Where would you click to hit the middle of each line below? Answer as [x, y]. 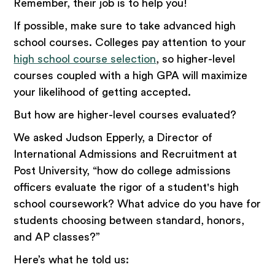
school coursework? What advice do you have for [137, 203]
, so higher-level [196, 59]
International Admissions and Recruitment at [126, 154]
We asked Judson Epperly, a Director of [113, 137]
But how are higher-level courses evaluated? [127, 114]
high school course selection [85, 59]
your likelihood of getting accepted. [104, 92]
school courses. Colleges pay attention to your [130, 42]
